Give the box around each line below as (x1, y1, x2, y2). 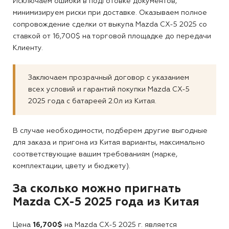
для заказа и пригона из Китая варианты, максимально (13, 139, 205, 147)
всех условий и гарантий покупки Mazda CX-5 (28, 86, 190, 94)
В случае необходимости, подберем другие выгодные (13, 127, 208, 135)
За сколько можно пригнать (13, 184, 181, 195)
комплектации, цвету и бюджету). (13, 163, 132, 170)
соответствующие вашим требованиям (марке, (13, 151, 177, 158)
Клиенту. (13, 44, 43, 52)
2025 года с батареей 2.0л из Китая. (28, 98, 156, 105)
